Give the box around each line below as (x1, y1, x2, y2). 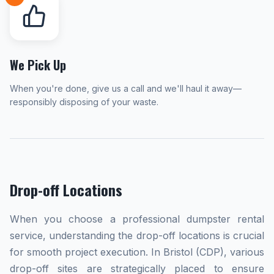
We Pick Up (10, 56, 66, 74)
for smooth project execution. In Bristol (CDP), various (10, 246, 264, 258)
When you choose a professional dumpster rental (10, 213, 264, 225)
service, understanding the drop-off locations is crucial (10, 229, 264, 242)
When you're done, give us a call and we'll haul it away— (10, 83, 242, 94)
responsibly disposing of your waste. (10, 97, 158, 107)
